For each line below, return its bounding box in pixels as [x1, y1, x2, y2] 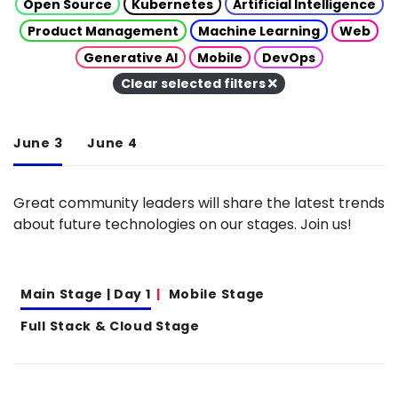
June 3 [13, 134, 63, 152]
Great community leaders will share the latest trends [13, 193, 385, 213]
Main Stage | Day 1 [20, 285, 151, 303]
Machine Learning [198, 21, 320, 40]
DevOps [261, 48, 315, 67]
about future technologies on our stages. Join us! [13, 214, 352, 235]
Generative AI [83, 48, 178, 67]
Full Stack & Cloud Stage [20, 317, 200, 335]
